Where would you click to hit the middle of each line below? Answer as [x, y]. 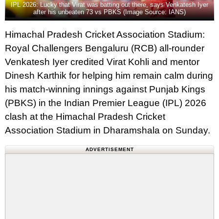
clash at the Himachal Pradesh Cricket [85, 116]
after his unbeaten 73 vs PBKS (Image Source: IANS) [109, 12]
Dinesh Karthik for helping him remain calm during [109, 75]
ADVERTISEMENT [109, 149]
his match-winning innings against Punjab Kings [105, 89]
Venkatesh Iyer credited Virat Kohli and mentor [102, 62]
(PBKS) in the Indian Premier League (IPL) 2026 [106, 103]
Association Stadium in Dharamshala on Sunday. [108, 130]
